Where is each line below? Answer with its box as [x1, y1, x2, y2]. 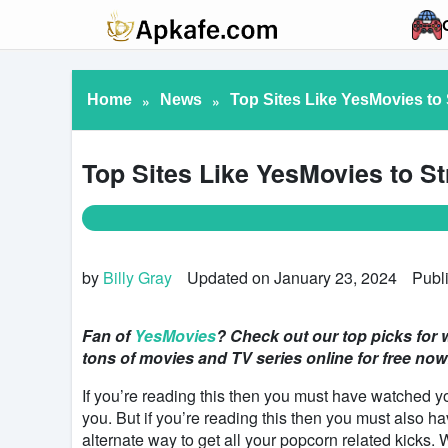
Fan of [82, 323, 134, 347]
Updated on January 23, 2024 [187, 265, 397, 289]
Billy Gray [103, 265, 172, 289]
